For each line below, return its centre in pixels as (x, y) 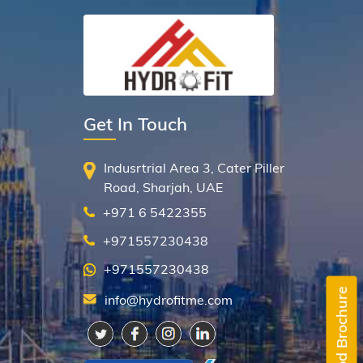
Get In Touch (136, 124)
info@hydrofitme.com (169, 300)
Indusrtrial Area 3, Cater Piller (194, 168)
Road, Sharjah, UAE (164, 188)
